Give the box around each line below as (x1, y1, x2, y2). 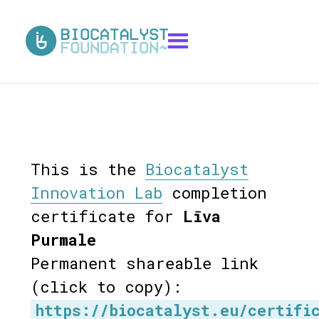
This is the (30, 158, 145, 179)
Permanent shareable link (30, 252, 258, 273)
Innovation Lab (30, 182, 162, 203)
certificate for (30, 205, 183, 226)
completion (162, 182, 267, 203)
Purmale (30, 229, 96, 250)
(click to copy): (30, 276, 182, 297)
